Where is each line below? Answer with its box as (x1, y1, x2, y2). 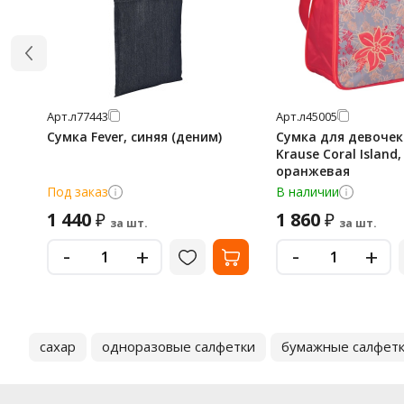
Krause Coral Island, (276, 145, 401, 162)
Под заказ (47, 183, 108, 200)
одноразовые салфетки (102, 337, 255, 355)
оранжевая (276, 162, 350, 179)
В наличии (276, 183, 339, 200)
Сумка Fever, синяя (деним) (47, 128, 222, 145)
